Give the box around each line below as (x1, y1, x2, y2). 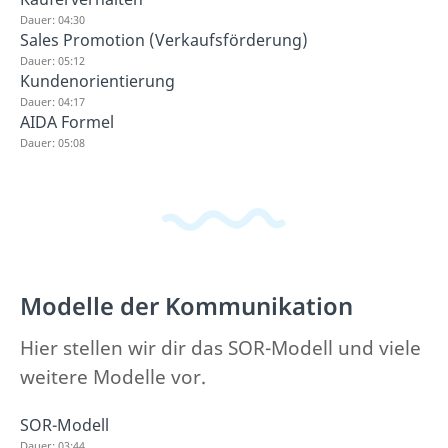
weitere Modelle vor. (20, 363, 206, 390)
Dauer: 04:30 (20, 12, 85, 27)
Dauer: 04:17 (20, 94, 85, 109)
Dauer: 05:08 (20, 135, 85, 150)
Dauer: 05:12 (20, 53, 85, 68)
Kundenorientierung (20, 70, 175, 92)
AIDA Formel (20, 111, 114, 133)
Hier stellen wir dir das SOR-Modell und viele (20, 334, 421, 361)
